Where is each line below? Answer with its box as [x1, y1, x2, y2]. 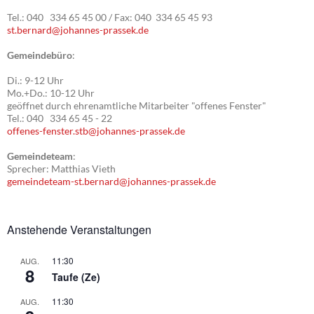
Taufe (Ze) [52, 270, 100, 285]
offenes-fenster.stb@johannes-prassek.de [7, 125, 185, 137]
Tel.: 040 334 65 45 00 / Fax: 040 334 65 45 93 [7, 11, 212, 24]
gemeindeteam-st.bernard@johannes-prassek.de [7, 175, 216, 188]
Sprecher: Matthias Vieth [7, 163, 116, 175]
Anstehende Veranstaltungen [7, 221, 151, 238]
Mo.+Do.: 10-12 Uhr [7, 87, 95, 100]
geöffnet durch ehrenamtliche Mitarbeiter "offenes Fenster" [7, 100, 266, 112]
